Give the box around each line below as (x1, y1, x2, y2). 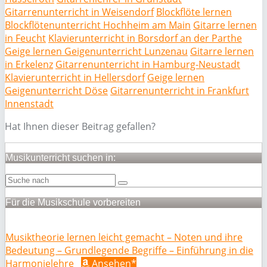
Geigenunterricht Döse (5, 84, 108, 97)
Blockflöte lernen (156, 5, 232, 18)
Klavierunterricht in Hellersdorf (5, 71, 145, 84)
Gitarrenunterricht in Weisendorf (5, 5, 154, 18)
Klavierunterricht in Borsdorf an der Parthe (48, 32, 242, 45)
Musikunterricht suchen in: (5, 153, 116, 163)
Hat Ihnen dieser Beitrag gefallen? (5, 120, 156, 133)
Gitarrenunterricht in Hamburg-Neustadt (55, 58, 240, 71)
